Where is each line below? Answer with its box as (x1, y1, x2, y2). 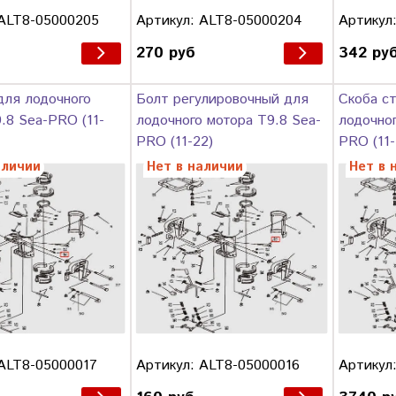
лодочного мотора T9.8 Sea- (135, 110, 321, 131)
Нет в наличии (146, 156, 243, 177)
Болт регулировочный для (135, 88, 308, 110)
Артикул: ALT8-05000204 (135, 10, 302, 31)
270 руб (135, 41, 195, 65)
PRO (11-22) (135, 131, 213, 152)
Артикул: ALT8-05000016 (135, 354, 300, 376)
